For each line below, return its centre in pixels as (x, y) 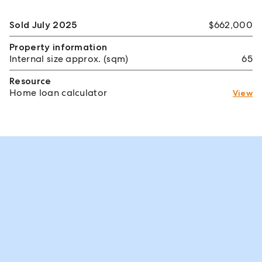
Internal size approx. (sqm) (69, 58)
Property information (58, 47)
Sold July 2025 (43, 25)
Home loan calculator (58, 92)
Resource (30, 81)
